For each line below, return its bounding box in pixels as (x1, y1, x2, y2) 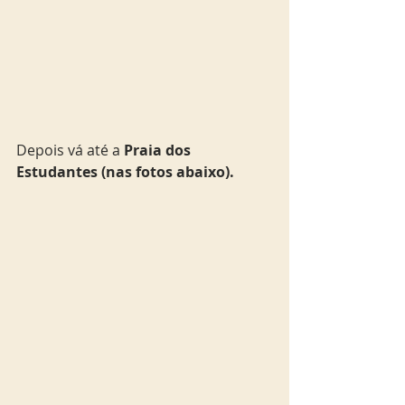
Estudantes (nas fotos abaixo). (16, 161, 234, 182)
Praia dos (124, 139, 194, 160)
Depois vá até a (16, 139, 124, 160)
